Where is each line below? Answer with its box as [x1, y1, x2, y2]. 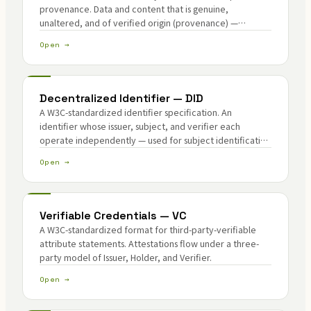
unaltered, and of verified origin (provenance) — [40, 16, 238, 29]
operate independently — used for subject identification [40, 133, 271, 146]
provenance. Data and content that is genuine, [40, 2, 228, 15]
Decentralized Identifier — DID [40, 91, 203, 106]
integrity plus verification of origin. [40, 30, 180, 43]
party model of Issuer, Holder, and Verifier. [40, 251, 212, 264]
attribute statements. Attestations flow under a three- [40, 237, 259, 250]
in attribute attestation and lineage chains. [40, 147, 211, 160]
